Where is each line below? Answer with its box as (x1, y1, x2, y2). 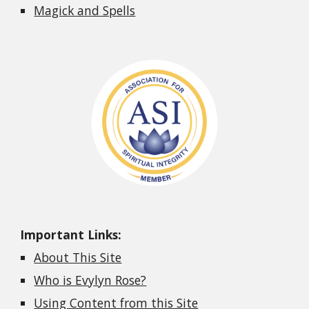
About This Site (34, 249, 122, 266)
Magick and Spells (34, 2, 136, 19)
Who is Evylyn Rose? (34, 272, 147, 289)
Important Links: (20, 226, 122, 243)
